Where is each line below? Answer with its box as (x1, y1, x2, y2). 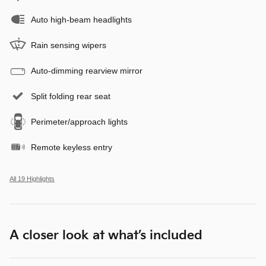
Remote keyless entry (31, 142, 112, 152)
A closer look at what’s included (9, 227, 202, 243)
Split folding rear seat (31, 91, 110, 101)
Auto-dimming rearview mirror (31, 65, 142, 75)
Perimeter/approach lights (31, 116, 128, 126)
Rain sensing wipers (31, 40, 106, 50)
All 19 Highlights (9, 175, 55, 182)
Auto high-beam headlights (31, 14, 132, 24)
